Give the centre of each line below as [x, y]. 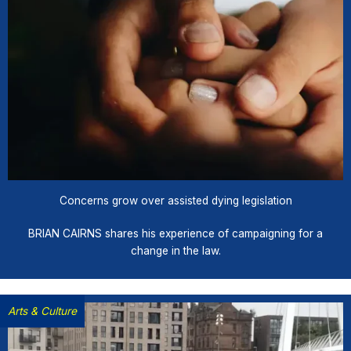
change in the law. [175, 251]
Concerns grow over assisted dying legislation [175, 201]
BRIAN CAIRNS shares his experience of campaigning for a [175, 233]
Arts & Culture [42, 311]
